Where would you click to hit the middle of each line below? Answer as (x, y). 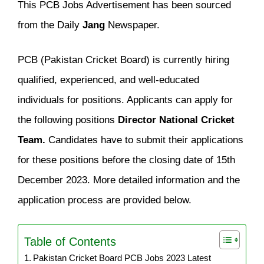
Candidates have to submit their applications (146, 139)
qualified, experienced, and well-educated (108, 79)
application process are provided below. (105, 199)
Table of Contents (70, 241)
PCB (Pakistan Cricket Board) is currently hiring (123, 59)
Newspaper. (132, 24)
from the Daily (50, 24)
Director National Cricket (176, 119)
